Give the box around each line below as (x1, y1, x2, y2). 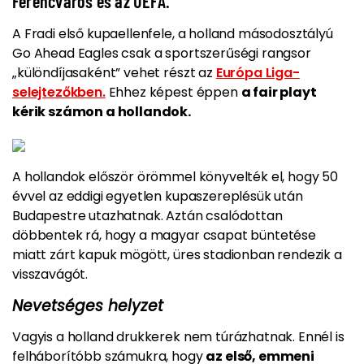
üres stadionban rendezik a (173, 245, 342, 265)
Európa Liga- (215, 63, 300, 83)
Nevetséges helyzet (12, 295, 163, 318)
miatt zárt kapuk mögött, (12, 245, 173, 265)
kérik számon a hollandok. (12, 102, 191, 122)
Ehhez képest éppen (105, 83, 241, 102)
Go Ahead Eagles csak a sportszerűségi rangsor (12, 44, 311, 63)
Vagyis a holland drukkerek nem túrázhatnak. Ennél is (12, 327, 344, 347)
